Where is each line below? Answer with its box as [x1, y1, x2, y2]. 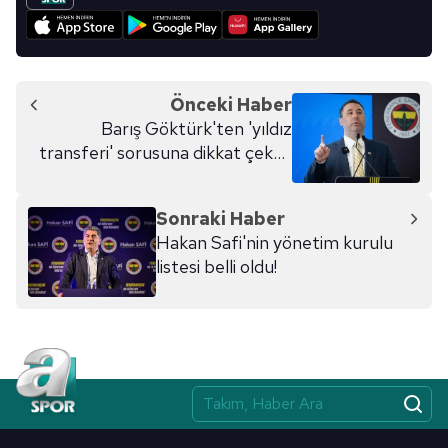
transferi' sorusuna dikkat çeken [39, 140, 292, 164]
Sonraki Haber [156, 206, 285, 230]
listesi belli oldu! [156, 254, 277, 278]
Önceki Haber [170, 92, 292, 116]
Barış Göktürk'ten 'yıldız [101, 116, 292, 140]
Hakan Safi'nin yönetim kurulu [156, 230, 393, 254]
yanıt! [249, 164, 292, 188]
